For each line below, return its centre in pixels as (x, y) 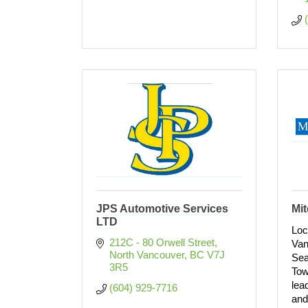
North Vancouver (146, 255)
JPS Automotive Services (162, 209)
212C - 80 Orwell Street (162, 242)
